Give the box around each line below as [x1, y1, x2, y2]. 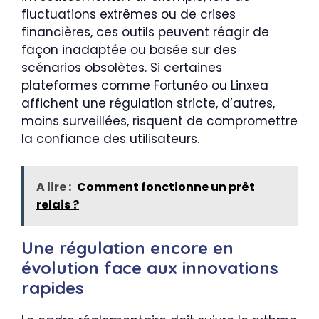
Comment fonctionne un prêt [77, 179, 255, 195]
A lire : [36, 179, 71, 195]
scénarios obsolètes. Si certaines [21, 58, 222, 76]
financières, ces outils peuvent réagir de [21, 23, 269, 41]
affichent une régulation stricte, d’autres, [21, 94, 275, 112]
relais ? [36, 197, 79, 213]
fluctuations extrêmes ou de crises [21, 5, 236, 23]
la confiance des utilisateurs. [21, 130, 199, 147]
